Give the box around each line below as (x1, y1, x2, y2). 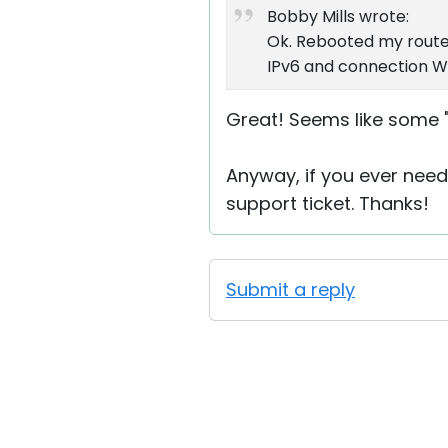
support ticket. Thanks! (226, 191, 429, 216)
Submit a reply (226, 277, 355, 302)
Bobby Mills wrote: (267, 5, 409, 28)
